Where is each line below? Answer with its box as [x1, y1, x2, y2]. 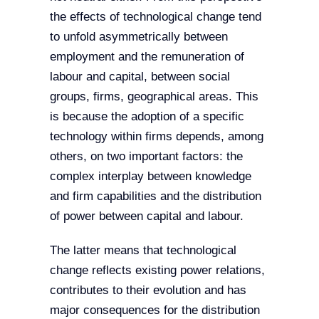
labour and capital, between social [49, 70, 230, 84]
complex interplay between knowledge [49, 169, 251, 184]
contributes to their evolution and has [49, 283, 246, 298]
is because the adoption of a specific [49, 110, 244, 124]
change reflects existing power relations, [49, 263, 265, 278]
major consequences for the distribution [49, 303, 260, 318]
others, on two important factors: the [49, 150, 243, 164]
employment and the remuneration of [49, 50, 244, 64]
